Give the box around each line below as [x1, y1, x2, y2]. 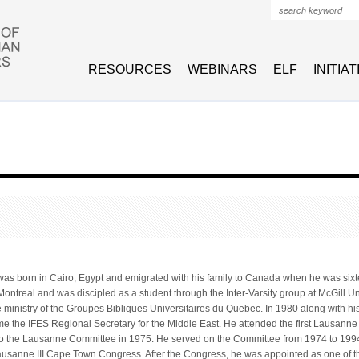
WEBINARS [188, 63, 257, 76]
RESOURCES [88, 63, 171, 76]
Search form [271, 21, 355, 37]
